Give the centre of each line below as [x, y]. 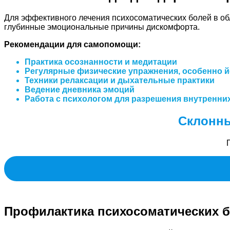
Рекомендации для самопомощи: [72, 44]
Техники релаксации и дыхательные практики [120, 80]
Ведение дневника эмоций [80, 89]
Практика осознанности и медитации [101, 62]
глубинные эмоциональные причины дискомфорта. [102, 27]
